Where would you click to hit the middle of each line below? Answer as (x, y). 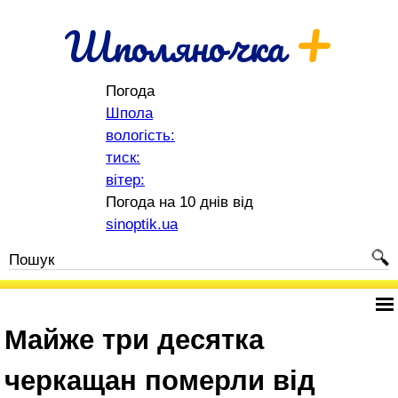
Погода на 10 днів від (179, 202)
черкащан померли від (160, 381)
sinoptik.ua (142, 224)
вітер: (125, 180)
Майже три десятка (134, 340)
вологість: (140, 135)
